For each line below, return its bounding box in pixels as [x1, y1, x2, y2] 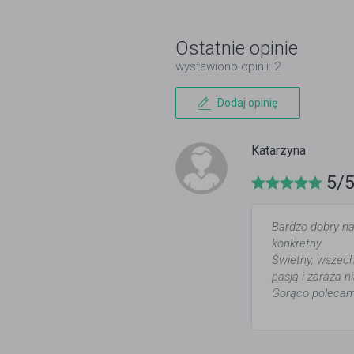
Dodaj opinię [217, 96, 277, 109]
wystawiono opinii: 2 [175, 59, 281, 73]
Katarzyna [251, 143, 306, 158]
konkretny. [272, 236, 323, 250]
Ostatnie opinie [175, 37, 298, 59]
